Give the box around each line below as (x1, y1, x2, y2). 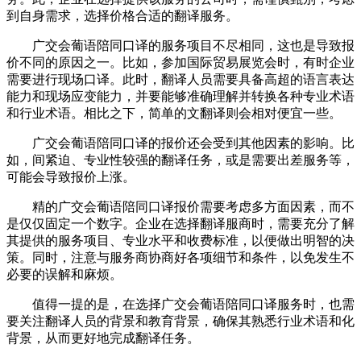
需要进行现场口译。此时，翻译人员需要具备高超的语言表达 (6, 72, 355, 86)
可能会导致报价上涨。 (6, 169, 135, 184)
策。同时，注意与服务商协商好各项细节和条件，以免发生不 (6, 250, 355, 264)
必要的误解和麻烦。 (6, 267, 122, 281)
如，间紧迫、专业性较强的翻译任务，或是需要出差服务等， (6, 152, 355, 167)
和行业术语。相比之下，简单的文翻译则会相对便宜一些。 (6, 106, 342, 120)
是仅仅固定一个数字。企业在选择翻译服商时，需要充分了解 (6, 216, 355, 230)
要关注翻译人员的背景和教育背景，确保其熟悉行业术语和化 (6, 313, 355, 328)
